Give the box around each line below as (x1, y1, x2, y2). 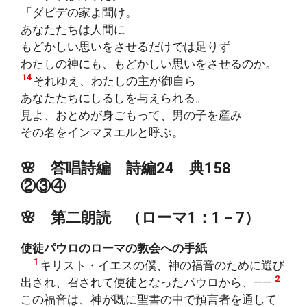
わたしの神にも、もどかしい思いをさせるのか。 (21, 57, 277, 71)
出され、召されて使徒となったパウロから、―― (21, 275, 271, 289)
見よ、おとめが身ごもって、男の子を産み (21, 108, 242, 122)
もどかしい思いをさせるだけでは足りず (21, 40, 230, 53)
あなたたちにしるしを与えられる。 (21, 91, 207, 105)
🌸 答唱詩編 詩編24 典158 (21, 158, 246, 177)
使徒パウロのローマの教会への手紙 (21, 241, 207, 255)
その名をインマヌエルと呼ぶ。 (21, 125, 184, 139)
